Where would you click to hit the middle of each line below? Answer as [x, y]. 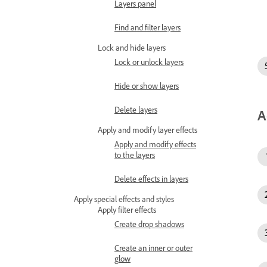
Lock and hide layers [132, 47]
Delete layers [136, 109]
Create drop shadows [149, 224]
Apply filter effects [127, 209]
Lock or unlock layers [149, 62]
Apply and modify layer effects [148, 130]
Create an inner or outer [153, 248]
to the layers [135, 155]
